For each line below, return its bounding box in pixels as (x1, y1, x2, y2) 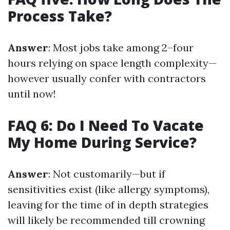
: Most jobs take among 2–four (48, 41, 194, 54)
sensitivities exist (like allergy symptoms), (8, 183, 209, 196)
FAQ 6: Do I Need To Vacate (8, 116, 204, 136)
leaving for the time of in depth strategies (8, 198, 208, 212)
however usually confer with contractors (8, 72, 206, 85)
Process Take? (8, 6, 112, 26)
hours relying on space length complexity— (8, 56, 217, 70)
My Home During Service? (8, 132, 197, 152)
